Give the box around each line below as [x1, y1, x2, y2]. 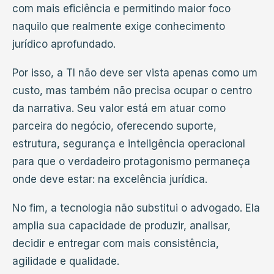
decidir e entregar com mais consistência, [12, 237, 219, 250]
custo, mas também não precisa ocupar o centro [12, 84, 252, 97]
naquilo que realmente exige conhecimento [12, 20, 225, 32]
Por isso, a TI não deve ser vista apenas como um [12, 66, 257, 79]
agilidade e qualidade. [12, 254, 119, 267]
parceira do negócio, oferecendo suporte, [12, 119, 217, 132]
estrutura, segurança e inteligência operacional [12, 137, 245, 150]
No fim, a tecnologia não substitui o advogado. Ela [12, 201, 260, 214]
